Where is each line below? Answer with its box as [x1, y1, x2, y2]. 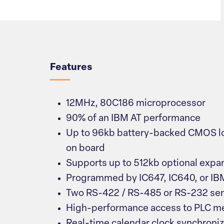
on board [66, 144, 105, 154]
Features [50, 63, 92, 73]
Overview [49, 21, 129, 39]
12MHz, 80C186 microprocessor [66, 99, 205, 109]
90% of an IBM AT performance [66, 114, 200, 124]
